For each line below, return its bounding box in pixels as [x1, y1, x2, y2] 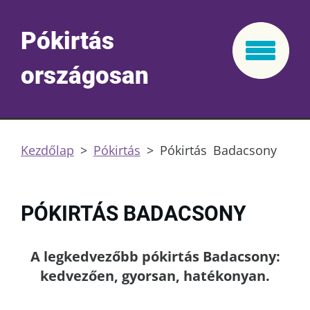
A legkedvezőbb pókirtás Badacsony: [30, 247, 280, 266]
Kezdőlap [21, 142, 74, 158]
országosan [21, 62, 149, 90]
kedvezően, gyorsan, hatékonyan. [40, 266, 270, 285]
